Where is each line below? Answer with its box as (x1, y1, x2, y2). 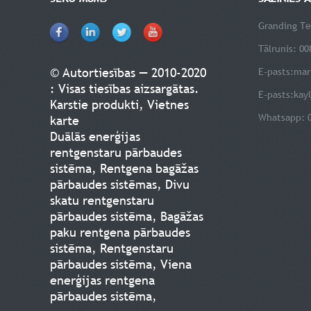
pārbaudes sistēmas (50, 176, 157, 192)
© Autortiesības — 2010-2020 (50, 65, 206, 81)
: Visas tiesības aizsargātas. (50, 81, 199, 96)
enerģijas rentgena (50, 272, 155, 288)
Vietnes (147, 96, 189, 112)
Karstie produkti (50, 96, 139, 112)
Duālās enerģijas (50, 128, 140, 144)
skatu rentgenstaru (50, 192, 154, 208)
